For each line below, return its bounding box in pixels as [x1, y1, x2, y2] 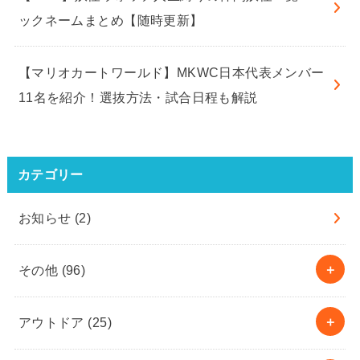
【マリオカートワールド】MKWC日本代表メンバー [18, 64, 325, 80]
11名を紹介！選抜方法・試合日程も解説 [18, 89, 258, 104]
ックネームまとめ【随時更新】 [18, 12, 203, 27]
